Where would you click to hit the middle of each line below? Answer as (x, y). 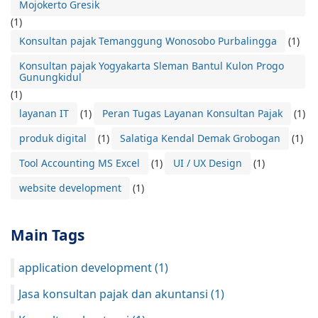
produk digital (53, 138)
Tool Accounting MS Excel (79, 163)
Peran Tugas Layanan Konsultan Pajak (192, 113)
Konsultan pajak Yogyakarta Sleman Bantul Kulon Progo (152, 65)
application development (87, 267)
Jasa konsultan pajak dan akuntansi (115, 294)
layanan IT (44, 113)
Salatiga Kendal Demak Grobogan (200, 138)
